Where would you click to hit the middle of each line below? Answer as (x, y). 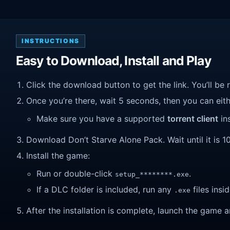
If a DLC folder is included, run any (105, 189)
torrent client (193, 119)
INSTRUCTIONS (51, 41)
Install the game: (58, 155)
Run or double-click (76, 174)
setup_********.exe (152, 175)
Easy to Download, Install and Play (113, 61)
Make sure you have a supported (102, 119)
